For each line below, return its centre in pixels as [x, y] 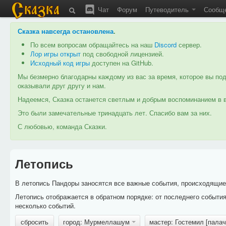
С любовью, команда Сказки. [62, 126]
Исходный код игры [60, 63]
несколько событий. [45, 205]
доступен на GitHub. [122, 63]
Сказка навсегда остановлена [66, 31]
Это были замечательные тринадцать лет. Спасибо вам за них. [115, 113]
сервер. [189, 45]
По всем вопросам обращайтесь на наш [92, 45]
